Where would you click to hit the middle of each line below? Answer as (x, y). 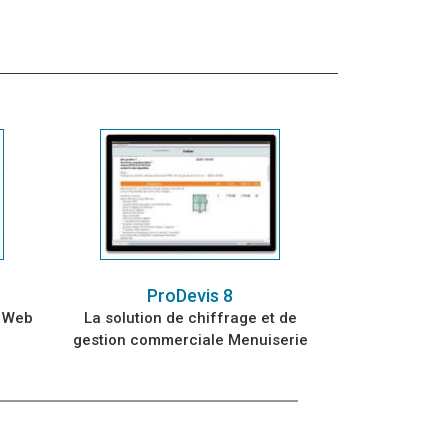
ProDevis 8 (190, 295)
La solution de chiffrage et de (190, 317)
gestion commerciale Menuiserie (190, 339)
